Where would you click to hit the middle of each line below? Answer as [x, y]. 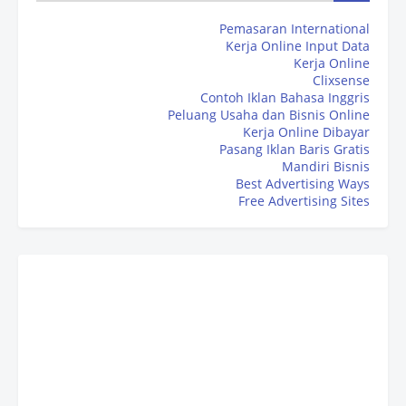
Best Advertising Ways [303, 184]
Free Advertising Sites [304, 201]
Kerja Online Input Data [298, 46]
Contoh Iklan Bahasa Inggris [285, 98]
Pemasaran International [295, 29]
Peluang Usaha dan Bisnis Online [269, 115]
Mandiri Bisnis [326, 167]
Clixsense [341, 81]
